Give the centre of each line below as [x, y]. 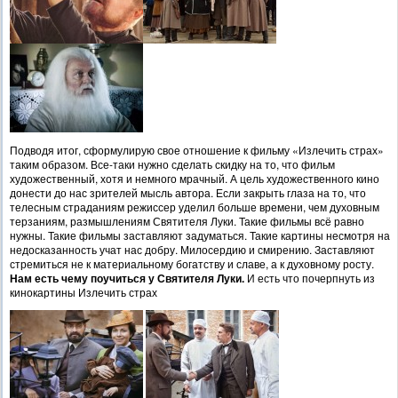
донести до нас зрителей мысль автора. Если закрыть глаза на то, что [188, 193]
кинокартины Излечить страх [84, 292]
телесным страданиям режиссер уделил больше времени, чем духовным [195, 207]
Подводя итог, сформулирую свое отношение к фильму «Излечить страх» [197, 150]
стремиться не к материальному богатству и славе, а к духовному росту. [192, 264]
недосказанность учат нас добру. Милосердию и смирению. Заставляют [192, 250]
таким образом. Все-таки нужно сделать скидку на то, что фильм [172, 164]
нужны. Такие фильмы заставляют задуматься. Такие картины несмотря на [200, 235]
